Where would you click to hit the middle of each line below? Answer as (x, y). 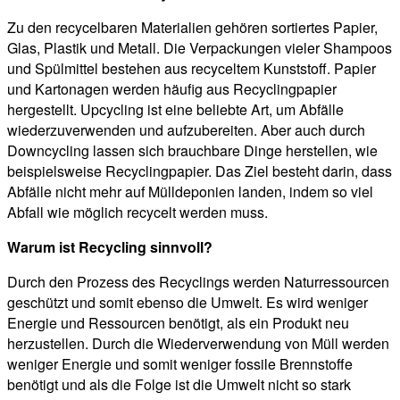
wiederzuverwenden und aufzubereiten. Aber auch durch (186, 130)
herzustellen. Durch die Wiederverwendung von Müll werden (198, 344)
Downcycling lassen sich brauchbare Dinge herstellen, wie (192, 151)
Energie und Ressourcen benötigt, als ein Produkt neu (178, 323)
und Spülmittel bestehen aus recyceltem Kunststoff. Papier (192, 69)
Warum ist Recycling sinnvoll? (110, 247)
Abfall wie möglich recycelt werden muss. (137, 212)
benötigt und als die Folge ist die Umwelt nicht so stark (179, 385)
